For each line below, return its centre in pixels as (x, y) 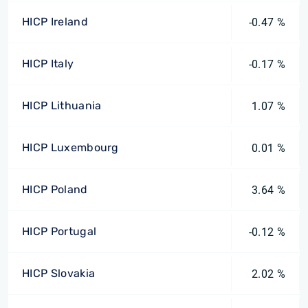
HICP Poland (55, 189)
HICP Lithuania (62, 106)
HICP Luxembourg (70, 147)
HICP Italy (48, 64)
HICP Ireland (55, 22)
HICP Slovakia (59, 273)
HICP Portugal (59, 231)
